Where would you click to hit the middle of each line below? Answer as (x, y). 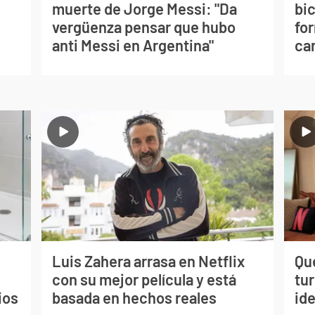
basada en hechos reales (134, 298)
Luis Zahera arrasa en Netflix (148, 261)
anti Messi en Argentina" (133, 45)
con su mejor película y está (144, 279)
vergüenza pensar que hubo (143, 26)
